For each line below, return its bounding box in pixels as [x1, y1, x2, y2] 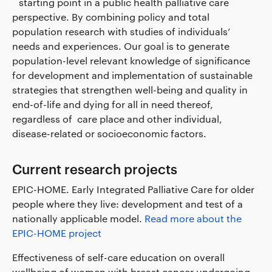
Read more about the [144, 212, 242, 224]
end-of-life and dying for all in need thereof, [12, 98, 213, 110]
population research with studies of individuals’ [12, 25, 230, 37]
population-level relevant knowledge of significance [12, 54, 250, 66]
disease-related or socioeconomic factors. [12, 127, 206, 139]
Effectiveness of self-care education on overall [12, 251, 225, 263]
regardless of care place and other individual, [12, 112, 222, 124]
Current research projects [12, 160, 177, 177]
